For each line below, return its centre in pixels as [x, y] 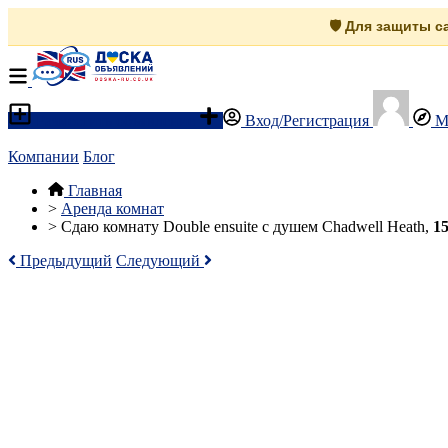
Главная [95, 190]
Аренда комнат [112, 208]
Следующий [160, 260]
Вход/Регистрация [307, 120]
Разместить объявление [115, 120]
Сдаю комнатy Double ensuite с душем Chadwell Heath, [247, 226]
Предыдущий [64, 260]
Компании [43, 156]
